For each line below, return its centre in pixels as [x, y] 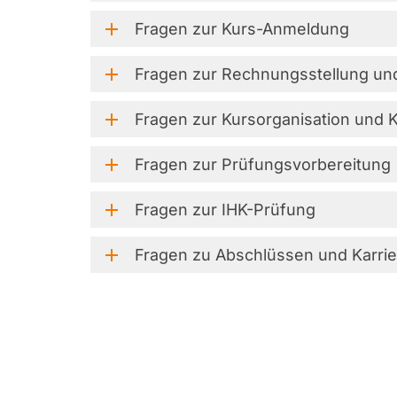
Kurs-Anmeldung [285, 29]
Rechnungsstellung [295, 74]
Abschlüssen [265, 255]
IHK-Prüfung [269, 210]
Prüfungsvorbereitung [306, 164]
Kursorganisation [286, 119]
